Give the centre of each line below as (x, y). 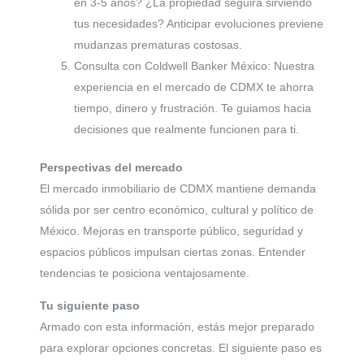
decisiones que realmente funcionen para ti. (186, 130)
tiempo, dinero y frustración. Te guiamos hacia (193, 108)
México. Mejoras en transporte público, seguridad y (171, 231)
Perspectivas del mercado (111, 168)
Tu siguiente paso (90, 306)
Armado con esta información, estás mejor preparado (177, 327)
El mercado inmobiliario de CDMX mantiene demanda (178, 189)
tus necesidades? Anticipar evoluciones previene (199, 24)
